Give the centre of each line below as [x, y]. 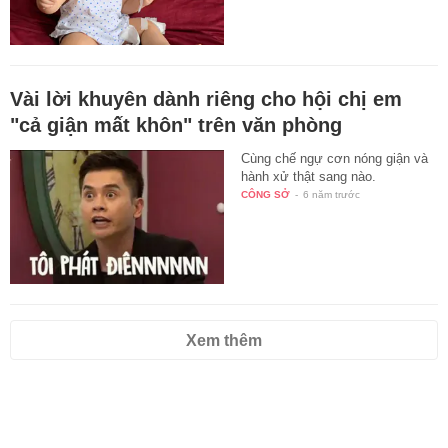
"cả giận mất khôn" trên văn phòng [176, 125]
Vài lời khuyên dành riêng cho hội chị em [206, 99]
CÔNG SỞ [266, 195]
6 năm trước [332, 195]
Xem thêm [224, 341]
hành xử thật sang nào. [309, 177]
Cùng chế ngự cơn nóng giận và [335, 159]
